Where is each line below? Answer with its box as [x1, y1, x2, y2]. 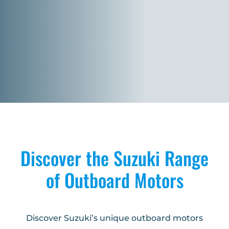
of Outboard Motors [45, 166, 184, 193]
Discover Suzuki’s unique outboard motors [26, 213, 203, 223]
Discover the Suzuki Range [20, 144, 209, 171]
